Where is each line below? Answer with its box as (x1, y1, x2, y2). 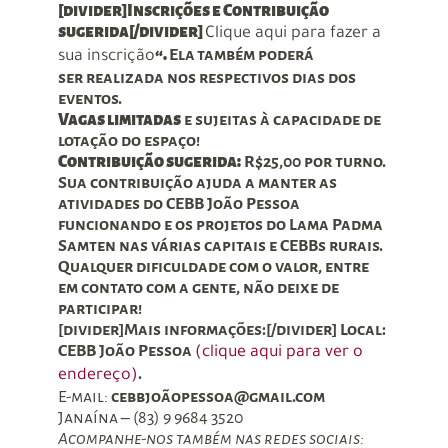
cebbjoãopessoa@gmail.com (110, 388, 325, 407)
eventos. (57, 90, 122, 109)
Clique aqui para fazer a (204, 25, 381, 44)
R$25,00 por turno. (240, 153, 386, 172)
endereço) (57, 367, 138, 386)
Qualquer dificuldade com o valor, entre (57, 258, 369, 277)
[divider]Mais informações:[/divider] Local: (57, 321, 386, 340)
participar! (57, 300, 142, 319)
